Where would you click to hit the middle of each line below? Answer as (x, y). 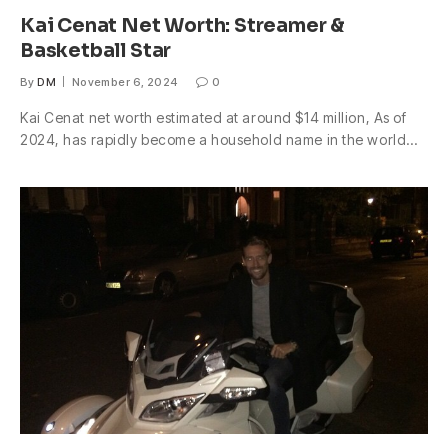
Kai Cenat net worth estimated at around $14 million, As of (213, 118)
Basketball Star (96, 51)
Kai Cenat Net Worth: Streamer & (182, 26)
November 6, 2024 (124, 82)
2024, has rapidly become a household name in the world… (219, 140)
